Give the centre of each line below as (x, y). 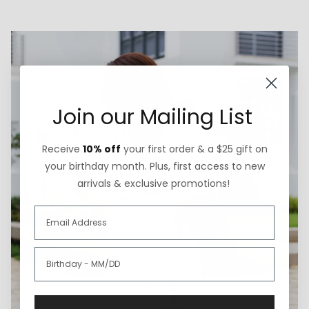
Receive (62, 149)
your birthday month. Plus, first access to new (154, 166)
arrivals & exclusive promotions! (153, 183)
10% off (101, 149)
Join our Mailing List (152, 117)
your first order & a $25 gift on (194, 149)
